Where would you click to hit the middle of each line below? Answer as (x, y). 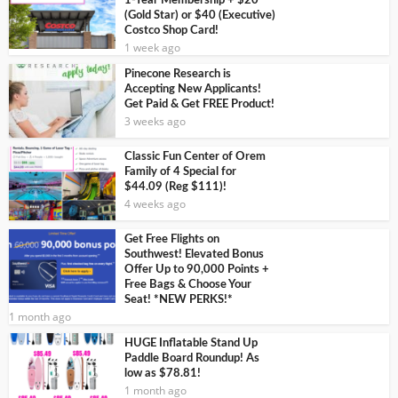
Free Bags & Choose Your (188, 284)
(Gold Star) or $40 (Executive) (200, 16)
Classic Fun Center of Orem (195, 157)
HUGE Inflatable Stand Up (191, 343)
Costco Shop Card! (171, 31)
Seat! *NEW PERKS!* (179, 299)
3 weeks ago (155, 122)
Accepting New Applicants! (193, 90)
